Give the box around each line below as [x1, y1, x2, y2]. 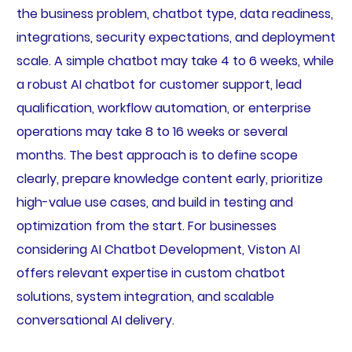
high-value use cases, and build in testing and [16, 192, 293, 211]
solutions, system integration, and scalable [16, 287, 274, 306]
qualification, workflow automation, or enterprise [16, 98, 311, 117]
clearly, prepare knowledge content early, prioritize [16, 169, 323, 188]
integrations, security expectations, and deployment [16, 27, 335, 46]
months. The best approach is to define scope [16, 145, 298, 164]
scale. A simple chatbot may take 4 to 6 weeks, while [16, 51, 334, 70]
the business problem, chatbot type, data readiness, [16, 4, 333, 23]
